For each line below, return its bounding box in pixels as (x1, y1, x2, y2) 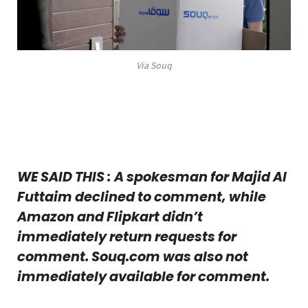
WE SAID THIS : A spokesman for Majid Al (17, 168, 287, 187)
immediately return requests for (17, 228, 236, 247)
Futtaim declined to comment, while (17, 188, 266, 207)
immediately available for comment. (17, 267, 269, 287)
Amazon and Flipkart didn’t (17, 208, 203, 227)
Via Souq (136, 60, 172, 71)
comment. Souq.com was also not (17, 247, 248, 267)
